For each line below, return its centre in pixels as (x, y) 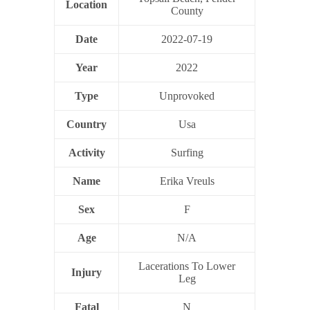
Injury (87, 272)
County (187, 10)
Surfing (187, 152)
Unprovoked (187, 95)
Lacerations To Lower (187, 266)
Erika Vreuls (187, 181)
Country (87, 124)
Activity (86, 152)
